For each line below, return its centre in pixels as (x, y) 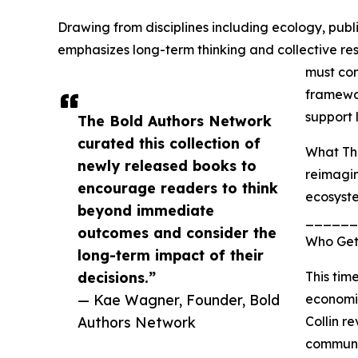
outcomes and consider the (177, 233)
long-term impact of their (171, 255)
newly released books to (167, 166)
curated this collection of (169, 143)
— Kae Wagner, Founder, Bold (179, 300)
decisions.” (117, 278)
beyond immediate (146, 211)
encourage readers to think (178, 188)
